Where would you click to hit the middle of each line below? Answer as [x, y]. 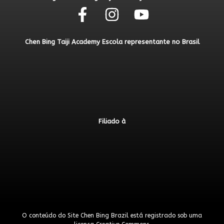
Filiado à [112, 121]
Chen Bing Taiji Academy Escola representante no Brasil [112, 42]
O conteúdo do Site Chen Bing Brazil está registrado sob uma [112, 216]
